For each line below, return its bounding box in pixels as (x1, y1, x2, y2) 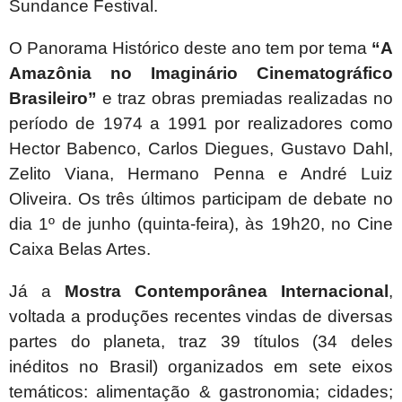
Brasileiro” (9, 89, 97, 109)
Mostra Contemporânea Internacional (65, 282, 389, 301)
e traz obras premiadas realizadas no (97, 89, 393, 109)
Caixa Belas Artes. (9, 240, 151, 259)
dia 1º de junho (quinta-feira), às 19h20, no (9, 214, 357, 234)
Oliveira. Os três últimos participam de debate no (9, 189, 393, 209)
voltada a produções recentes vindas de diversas (9, 307, 393, 327)
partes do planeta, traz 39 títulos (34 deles (9, 332, 393, 352)
